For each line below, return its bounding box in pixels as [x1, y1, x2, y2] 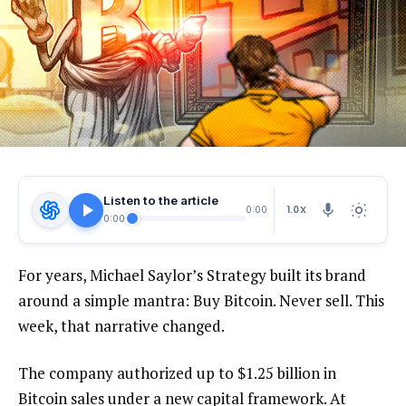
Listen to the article [103, 193, 218, 208]
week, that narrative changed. [18, 315, 231, 337]
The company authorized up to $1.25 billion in [18, 362, 336, 384]
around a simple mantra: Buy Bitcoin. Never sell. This [18, 290, 384, 312]
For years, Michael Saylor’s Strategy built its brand [18, 265, 366, 286]
